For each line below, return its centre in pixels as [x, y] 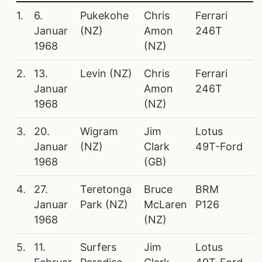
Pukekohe [104, 15]
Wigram [99, 131]
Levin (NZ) [106, 73]
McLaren [166, 204]
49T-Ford [219, 146]
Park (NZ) [104, 204]
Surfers [98, 247]
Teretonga [106, 189]
